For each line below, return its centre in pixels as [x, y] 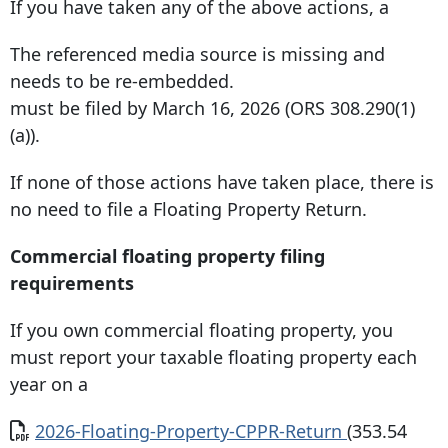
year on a [51, 384]
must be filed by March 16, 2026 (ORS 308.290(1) [212, 108]
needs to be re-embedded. [122, 81]
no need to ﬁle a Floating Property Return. [188, 209]
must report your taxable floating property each [213, 357]
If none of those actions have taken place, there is [222, 182]
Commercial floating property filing [167, 256]
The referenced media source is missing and [197, 54]
